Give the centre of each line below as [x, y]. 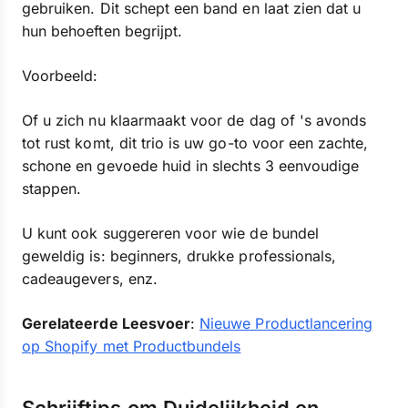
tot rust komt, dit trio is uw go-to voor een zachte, [195, 143]
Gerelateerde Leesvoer [107, 323]
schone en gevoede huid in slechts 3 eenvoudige [191, 166]
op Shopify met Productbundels [132, 346]
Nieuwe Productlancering [286, 323]
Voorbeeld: [60, 76]
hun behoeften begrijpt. [102, 31]
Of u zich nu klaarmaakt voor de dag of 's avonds [194, 120]
